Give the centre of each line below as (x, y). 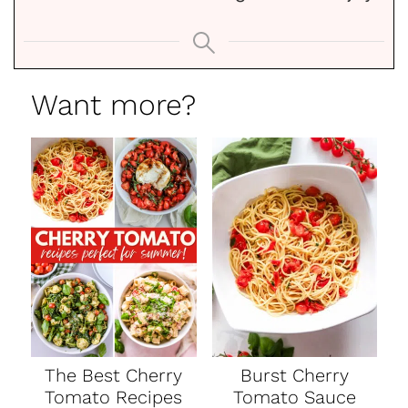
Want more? (114, 104)
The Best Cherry (114, 376)
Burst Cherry (294, 376)
